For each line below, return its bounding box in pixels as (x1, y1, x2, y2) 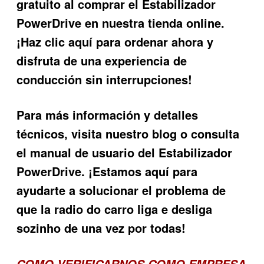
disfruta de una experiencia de (16, 51, 187, 69)
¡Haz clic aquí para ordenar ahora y (16, 32, 214, 50)
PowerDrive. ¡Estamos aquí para (16, 163, 198, 180)
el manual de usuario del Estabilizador (16, 144, 233, 161)
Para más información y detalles (16, 106, 199, 124)
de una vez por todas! (61, 219, 186, 237)
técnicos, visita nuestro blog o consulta (16, 125, 240, 143)
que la (16, 200, 55, 218)
